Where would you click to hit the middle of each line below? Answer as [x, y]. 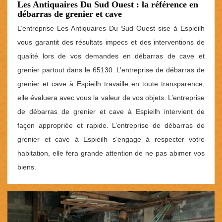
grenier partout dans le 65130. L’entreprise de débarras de [111, 70]
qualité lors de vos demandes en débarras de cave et [111, 56]
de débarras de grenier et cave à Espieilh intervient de [111, 111]
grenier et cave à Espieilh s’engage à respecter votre [111, 139]
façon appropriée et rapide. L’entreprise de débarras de [111, 125]
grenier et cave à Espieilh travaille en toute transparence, [111, 83]
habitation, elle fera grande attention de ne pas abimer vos [111, 153]
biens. [27, 167]
